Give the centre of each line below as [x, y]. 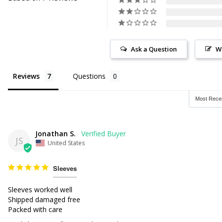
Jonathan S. [56, 133]
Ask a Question [154, 49]
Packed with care [35, 209]
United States [66, 143]
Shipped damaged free [44, 199]
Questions [89, 76]
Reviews [27, 76]
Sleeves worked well [40, 189]
